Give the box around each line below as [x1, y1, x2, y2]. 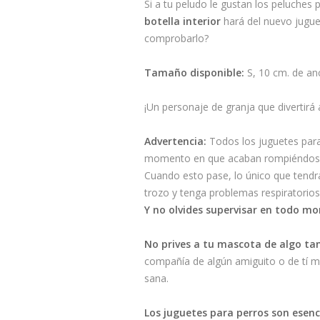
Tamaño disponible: [144, 66, 244, 79]
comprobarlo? [144, 31, 209, 45]
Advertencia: [144, 134, 206, 148]
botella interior [144, 14, 221, 28]
